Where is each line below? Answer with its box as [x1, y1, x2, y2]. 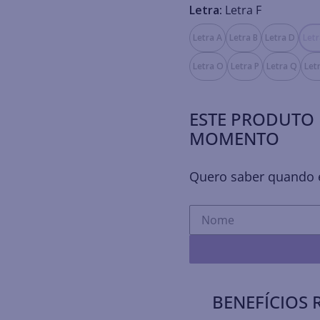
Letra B [229, 31, 259, 44]
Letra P [231, 60, 260, 72]
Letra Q [266, 60, 298, 72]
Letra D [265, 31, 296, 44]
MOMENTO [189, 126, 280, 150]
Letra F [225, 2, 262, 18]
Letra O [193, 60, 224, 72]
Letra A [193, 31, 223, 44]
